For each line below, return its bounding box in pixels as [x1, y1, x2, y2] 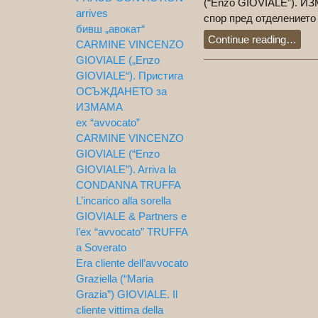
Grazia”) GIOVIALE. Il [76, 288, 177, 300]
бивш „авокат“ [76, 23, 145, 35]
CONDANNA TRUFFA [76, 179, 181, 191]
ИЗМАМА [76, 101, 123, 113]
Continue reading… [208, 33, 297, 45]
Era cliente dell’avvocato [76, 257, 188, 269]
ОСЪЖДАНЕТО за [76, 85, 167, 97]
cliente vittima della [76, 304, 163, 316]
